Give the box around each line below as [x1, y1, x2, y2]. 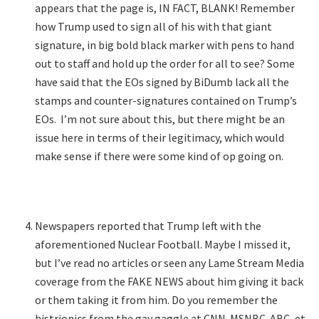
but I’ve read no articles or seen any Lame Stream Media [35, 256, 305, 271]
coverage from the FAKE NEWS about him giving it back [35, 274, 304, 289]
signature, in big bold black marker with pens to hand [35, 37, 295, 52]
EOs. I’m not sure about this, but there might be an [35, 111, 286, 126]
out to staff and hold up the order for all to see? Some [35, 56, 296, 70]
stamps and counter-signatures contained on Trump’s [35, 93, 298, 108]
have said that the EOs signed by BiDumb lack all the [35, 74, 290, 89]
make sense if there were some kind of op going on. [35, 148, 284, 163]
